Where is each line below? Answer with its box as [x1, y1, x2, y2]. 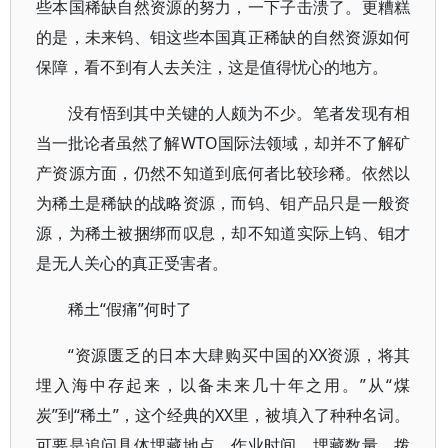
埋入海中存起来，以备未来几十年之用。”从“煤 [36, 374, 411, 396]
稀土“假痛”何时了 [68, 298, 192, 320]
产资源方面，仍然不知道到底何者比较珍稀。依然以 [36, 162, 411, 184]
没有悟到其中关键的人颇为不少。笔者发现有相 [68, 102, 411, 124]
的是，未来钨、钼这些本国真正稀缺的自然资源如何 [36, 26, 411, 48]
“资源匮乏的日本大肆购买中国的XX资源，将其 [68, 344, 411, 366]
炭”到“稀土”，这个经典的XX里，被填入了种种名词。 [36, 404, 411, 426]
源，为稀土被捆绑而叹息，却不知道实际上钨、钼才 [36, 222, 411, 244]
